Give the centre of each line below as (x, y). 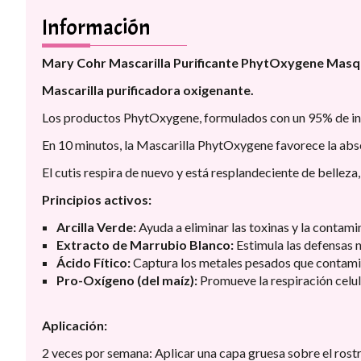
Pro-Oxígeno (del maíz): (128, 280)
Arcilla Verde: (98, 227)
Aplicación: (75, 326)
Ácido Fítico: (95, 263)
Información (96, 28)
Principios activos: (97, 200)
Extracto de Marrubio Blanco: (146, 245)
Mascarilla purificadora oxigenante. (148, 90)
